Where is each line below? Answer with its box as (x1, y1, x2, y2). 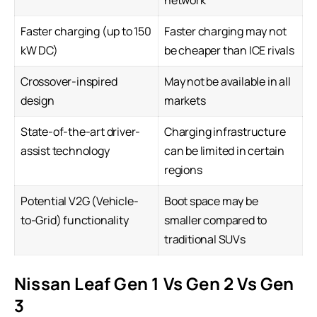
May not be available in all (164, 74, 291, 90)
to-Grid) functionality (21, 212, 129, 229)
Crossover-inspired (21, 74, 117, 90)
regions (164, 162, 202, 178)
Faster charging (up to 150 (21, 23, 151, 40)
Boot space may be (164, 193, 258, 209)
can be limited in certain (164, 143, 285, 159)
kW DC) (21, 42, 58, 59)
